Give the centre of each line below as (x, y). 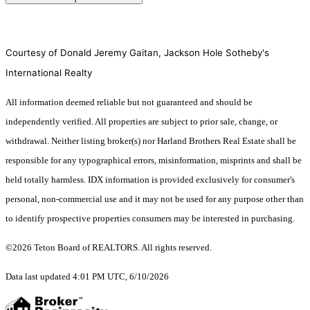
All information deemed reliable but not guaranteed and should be (129, 102)
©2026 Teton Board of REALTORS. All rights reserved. (109, 247)
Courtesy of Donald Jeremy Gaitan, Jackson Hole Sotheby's (137, 52)
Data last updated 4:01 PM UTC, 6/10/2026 (87, 276)
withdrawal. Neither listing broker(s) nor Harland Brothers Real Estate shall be (151, 140)
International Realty (49, 72)
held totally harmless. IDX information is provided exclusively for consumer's (150, 179)
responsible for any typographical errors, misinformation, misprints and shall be (154, 160)
